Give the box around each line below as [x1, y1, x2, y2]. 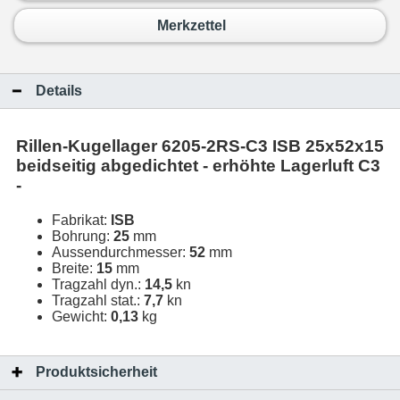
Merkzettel [156, 17, 226, 33]
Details [36, 82, 82, 98]
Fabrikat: [52, 212, 111, 228]
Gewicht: [52, 309, 111, 324]
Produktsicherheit [36, 364, 157, 380]
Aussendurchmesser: [52, 245, 189, 260]
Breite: [52, 261, 96, 276]
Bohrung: [52, 229, 113, 244]
